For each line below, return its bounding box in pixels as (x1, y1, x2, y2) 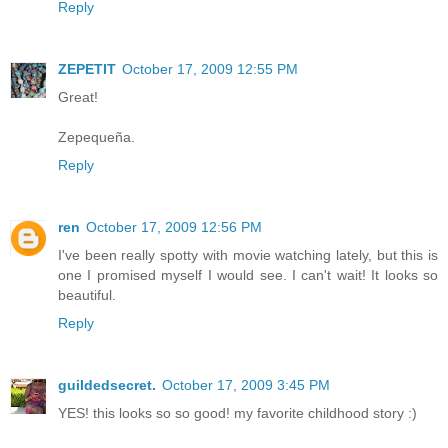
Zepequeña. (58, 128, 135, 145)
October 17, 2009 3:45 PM (162, 376, 330, 393)
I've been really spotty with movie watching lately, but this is (58, 246, 438, 263)
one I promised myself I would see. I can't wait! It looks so (58, 266, 438, 283)
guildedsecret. (58, 376, 156, 393)
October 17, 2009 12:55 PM (122, 60, 298, 77)
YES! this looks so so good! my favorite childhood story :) (58, 404, 417, 421)
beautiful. (58, 286, 116, 303)
